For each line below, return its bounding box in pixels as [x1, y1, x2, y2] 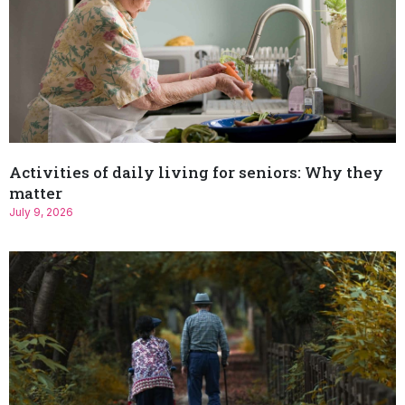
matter [9, 183, 62, 204]
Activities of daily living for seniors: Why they [9, 162, 383, 184]
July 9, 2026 [9, 205, 73, 220]
